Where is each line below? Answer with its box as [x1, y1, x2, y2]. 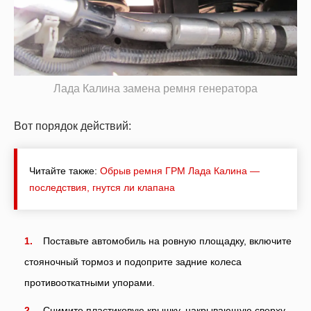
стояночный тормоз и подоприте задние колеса [24, 255, 242, 267]
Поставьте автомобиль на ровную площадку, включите [43, 235, 292, 246]
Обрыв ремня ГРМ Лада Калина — [100, 165, 260, 176]
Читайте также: [29, 165, 100, 176]
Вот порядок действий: [14, 119, 131, 132]
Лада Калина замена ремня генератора [53, 82, 258, 94]
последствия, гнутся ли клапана [29, 181, 175, 193]
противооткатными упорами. [24, 276, 155, 288]
